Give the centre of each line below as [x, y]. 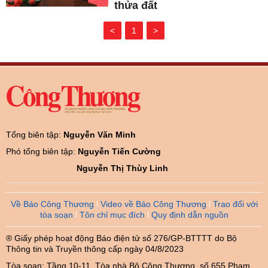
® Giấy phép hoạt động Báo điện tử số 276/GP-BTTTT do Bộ [121, 238]
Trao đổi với [235, 204]
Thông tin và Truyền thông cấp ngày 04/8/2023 [95, 249]
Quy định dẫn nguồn [190, 215]
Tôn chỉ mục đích [112, 215]
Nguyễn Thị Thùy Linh [122, 168]
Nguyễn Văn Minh [100, 135]
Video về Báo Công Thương [153, 204]
